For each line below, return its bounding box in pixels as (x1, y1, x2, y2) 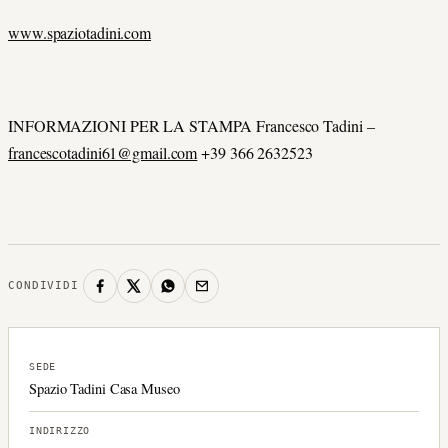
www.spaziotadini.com (8, 22, 151, 44)
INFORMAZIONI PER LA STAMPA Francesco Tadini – (8, 114, 375, 136)
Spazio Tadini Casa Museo (29, 378, 180, 398)
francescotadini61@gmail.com (8, 141, 198, 163)
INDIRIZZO (29, 424, 91, 436)
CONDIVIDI (8, 279, 79, 293)
